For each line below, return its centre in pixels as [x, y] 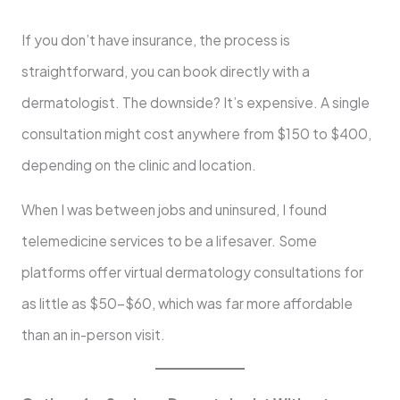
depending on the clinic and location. [138, 164]
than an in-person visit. [93, 335]
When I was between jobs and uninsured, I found [174, 210]
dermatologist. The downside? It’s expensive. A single [195, 102]
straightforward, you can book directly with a [165, 71]
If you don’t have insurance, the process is [155, 39]
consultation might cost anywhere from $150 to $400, [196, 133]
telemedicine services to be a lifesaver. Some [169, 241]
